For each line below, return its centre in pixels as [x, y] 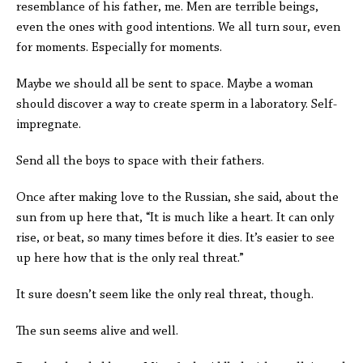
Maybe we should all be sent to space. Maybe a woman [164, 84]
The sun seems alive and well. [97, 331]
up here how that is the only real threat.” [130, 258]
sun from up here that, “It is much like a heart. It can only [175, 218]
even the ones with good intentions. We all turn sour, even [178, 28]
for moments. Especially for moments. [121, 48]
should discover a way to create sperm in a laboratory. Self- [177, 105]
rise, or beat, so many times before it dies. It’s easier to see [175, 238]
